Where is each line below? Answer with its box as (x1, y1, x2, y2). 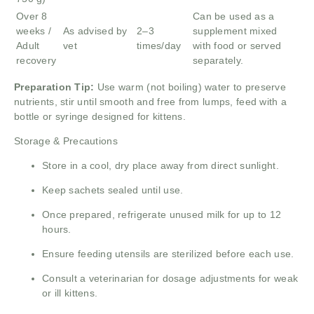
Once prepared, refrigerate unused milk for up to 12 (42, 208, 282, 220)
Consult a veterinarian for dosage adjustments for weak (42, 272, 299, 284)
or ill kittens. (42, 287, 98, 299)
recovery (16, 54, 57, 66)
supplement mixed (193, 25, 278, 36)
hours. (42, 223, 71, 235)
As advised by (63, 25, 128, 36)
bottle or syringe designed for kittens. (14, 110, 186, 122)
